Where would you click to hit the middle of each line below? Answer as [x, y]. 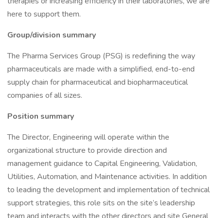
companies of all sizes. [45, 95]
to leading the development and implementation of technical [109, 190]
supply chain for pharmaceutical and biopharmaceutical [98, 82]
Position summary [41, 116]
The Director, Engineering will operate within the [88, 137]
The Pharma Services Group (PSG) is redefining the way [101, 56]
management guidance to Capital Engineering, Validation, [102, 163]
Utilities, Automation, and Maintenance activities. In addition [107, 177]
